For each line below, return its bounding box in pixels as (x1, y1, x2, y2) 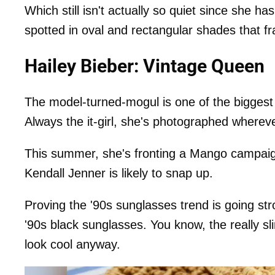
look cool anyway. (25, 237, 120, 251)
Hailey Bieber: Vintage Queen (25, 55, 265, 77)
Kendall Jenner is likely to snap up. (25, 166, 213, 180)
